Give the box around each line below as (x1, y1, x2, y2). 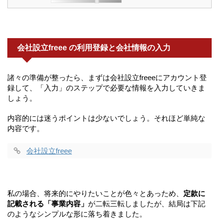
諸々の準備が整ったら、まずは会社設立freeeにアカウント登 (7, 73, 207, 82)
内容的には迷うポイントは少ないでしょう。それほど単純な (7, 114, 205, 123)
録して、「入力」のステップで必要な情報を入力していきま (7, 84, 205, 92)
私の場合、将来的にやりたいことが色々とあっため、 (7, 189, 183, 198)
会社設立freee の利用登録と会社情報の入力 (17, 44, 171, 52)
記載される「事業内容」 (7, 199, 88, 208)
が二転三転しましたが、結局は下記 (88, 199, 205, 208)
